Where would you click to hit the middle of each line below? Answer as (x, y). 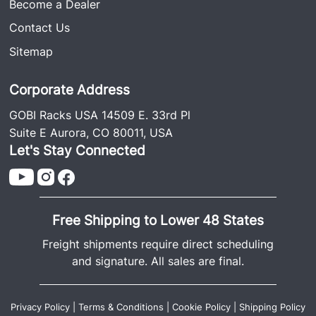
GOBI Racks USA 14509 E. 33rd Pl (100, 115)
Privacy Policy (40, 307)
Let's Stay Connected (78, 151)
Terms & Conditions (121, 307)
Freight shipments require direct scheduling (158, 244)
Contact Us (40, 28)
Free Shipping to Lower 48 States (158, 220)
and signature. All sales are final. (158, 261)
